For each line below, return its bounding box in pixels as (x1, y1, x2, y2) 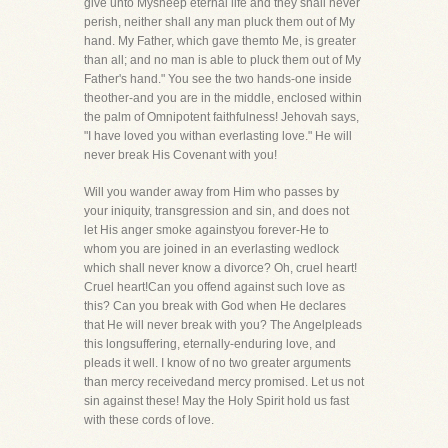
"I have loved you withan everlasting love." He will (84, 129, 352, 143)
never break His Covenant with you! (84, 148, 277, 162)
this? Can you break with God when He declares (84, 299, 346, 313)
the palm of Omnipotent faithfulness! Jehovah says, (84, 110, 359, 124)
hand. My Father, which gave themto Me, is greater (84, 34, 356, 48)
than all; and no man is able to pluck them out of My (84, 53, 361, 67)
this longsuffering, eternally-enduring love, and (84, 337, 336, 351)
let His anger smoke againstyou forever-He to (84, 223, 329, 237)
